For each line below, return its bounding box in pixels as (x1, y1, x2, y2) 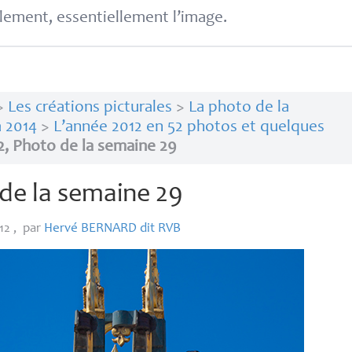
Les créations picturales (7, 100, 172, 117)
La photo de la (188, 100, 289, 117)
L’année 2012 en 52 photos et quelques (53, 119, 324, 137)
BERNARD (81, 222, 137, 236)
